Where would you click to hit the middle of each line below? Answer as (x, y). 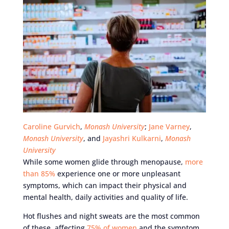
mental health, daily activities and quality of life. (105, 197)
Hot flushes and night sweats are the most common (111, 216)
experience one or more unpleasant (118, 173)
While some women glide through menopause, (104, 162)
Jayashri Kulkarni (132, 138)
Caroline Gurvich (51, 126)
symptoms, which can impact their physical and (105, 185)
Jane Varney (169, 126)
